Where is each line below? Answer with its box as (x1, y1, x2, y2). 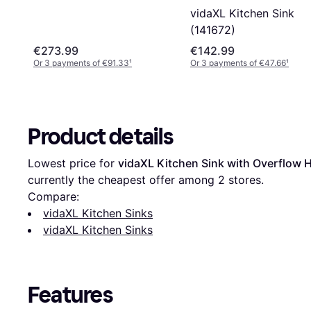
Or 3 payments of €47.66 (190, 57, 286, 68)
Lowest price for (28, 155, 118, 170)
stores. (225, 172, 264, 187)
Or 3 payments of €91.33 (33, 57, 129, 68)
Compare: (28, 189, 79, 203)
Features (28, 281, 113, 308)
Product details (28, 123, 174, 150)
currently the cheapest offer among (28, 172, 218, 187)
